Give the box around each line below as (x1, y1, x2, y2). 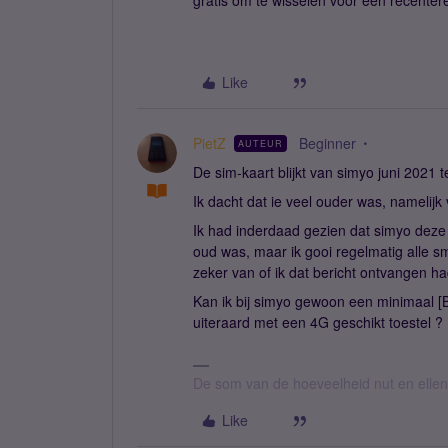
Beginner (299, 133, 356, 153)
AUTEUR (238, 137, 283, 150)
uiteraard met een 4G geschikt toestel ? (193, 312, 443, 332)
